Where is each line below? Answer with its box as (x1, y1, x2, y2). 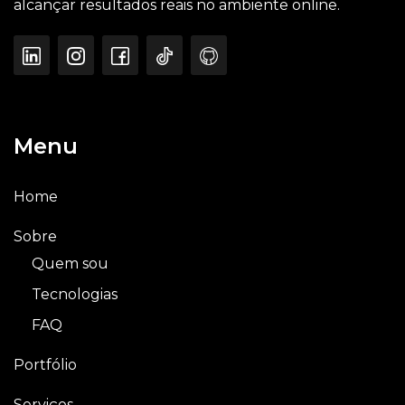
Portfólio (14, 356, 77, 374)
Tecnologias (32, 286, 118, 304)
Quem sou (32, 255, 108, 273)
